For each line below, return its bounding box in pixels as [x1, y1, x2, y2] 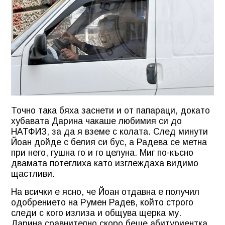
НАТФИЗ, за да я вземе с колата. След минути [11, 126, 208, 137]
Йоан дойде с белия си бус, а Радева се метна [11, 137, 207, 147]
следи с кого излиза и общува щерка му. [11, 207, 181, 218]
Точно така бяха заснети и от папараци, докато [11, 105, 210, 116]
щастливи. [11, 168, 55, 179]
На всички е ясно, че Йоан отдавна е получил [11, 186, 199, 197]
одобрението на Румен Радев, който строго [11, 197, 193, 207]
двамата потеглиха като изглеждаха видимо [11, 158, 198, 168]
